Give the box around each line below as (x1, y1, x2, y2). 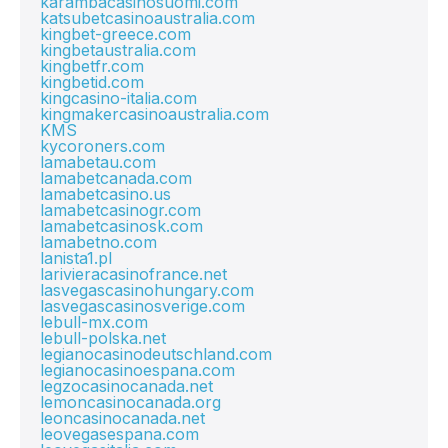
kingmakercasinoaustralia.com (40, 104, 269, 124)
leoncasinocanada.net (40, 408, 205, 428)
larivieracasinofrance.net (40, 264, 227, 284)
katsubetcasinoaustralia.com (40, 8, 255, 28)
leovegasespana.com (40, 424, 199, 444)
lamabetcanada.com (40, 168, 192, 188)
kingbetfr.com (40, 56, 144, 76)
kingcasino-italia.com (40, 88, 197, 108)
